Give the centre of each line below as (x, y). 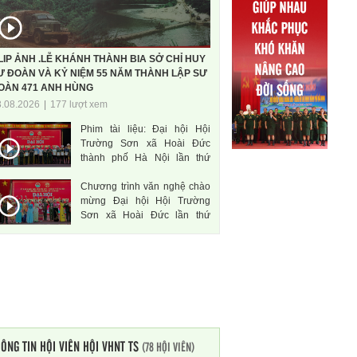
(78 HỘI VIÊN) (168, 346)
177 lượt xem (79, 104)
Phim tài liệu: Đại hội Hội (145, 129)
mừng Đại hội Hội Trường (145, 200)
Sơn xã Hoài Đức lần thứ (145, 215)
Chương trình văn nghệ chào (145, 186)
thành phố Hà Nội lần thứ (145, 157)
